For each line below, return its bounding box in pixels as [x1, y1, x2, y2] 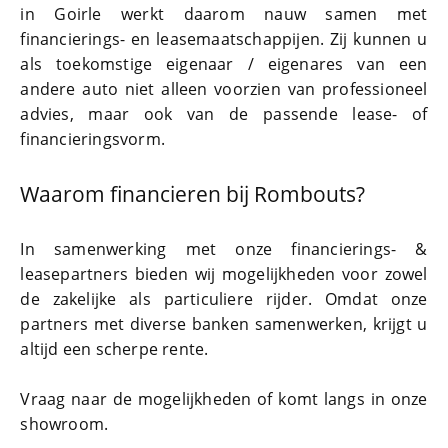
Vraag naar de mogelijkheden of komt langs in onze [20, 388, 428, 411]
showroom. [20, 413, 109, 436]
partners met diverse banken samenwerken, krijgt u [20, 313, 428, 336]
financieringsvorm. [20, 128, 166, 151]
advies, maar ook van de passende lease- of [20, 103, 428, 126]
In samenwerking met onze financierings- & [20, 238, 428, 261]
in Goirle [20, 3, 122, 26]
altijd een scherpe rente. [20, 338, 209, 361]
